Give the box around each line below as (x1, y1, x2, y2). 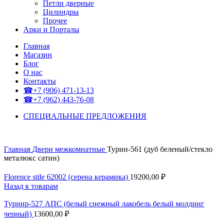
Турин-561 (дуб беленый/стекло (107, 145, 213, 153)
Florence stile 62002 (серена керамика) (4, 173, 130, 181)
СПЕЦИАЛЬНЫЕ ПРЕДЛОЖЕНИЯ (23, 112, 146, 120)
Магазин (23, 51, 52, 59)
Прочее (43, 17, 67, 25)
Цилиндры (43, 8, 79, 16)
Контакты (23, 77, 56, 85)
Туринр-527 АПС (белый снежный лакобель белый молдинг (4, 200, 204, 208)
